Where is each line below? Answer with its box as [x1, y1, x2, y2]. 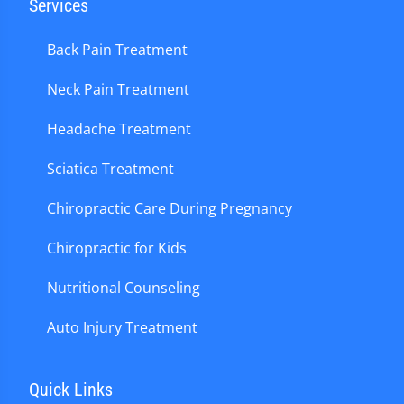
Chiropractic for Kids [47, 238, 187, 259]
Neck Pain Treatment [47, 79, 189, 100]
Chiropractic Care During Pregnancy [47, 198, 292, 219]
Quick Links [29, 379, 113, 401]
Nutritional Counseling [47, 278, 200, 298]
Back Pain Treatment [47, 40, 188, 60]
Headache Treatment [47, 119, 191, 140]
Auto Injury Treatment [47, 317, 197, 338]
